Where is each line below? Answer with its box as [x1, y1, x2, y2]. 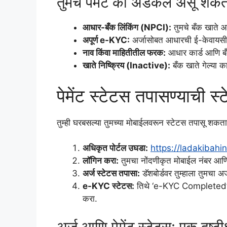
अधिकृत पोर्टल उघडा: [83, 143, 148, 154]
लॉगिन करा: [83, 156, 119, 166]
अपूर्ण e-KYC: [83, 35, 130, 46]
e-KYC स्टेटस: [83, 181, 134, 192]
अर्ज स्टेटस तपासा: [83, 168, 140, 179]
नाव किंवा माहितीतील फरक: [83, 48, 166, 58]
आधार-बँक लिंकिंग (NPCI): [83, 22, 171, 33]
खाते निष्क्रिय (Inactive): [83, 60, 170, 71]
